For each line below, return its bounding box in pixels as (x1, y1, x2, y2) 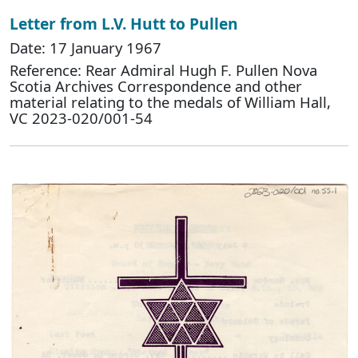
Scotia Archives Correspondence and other (10, 75, 302, 96)
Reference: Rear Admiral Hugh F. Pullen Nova (10, 59, 317, 80)
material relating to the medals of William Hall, (10, 91, 331, 112)
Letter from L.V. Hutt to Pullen (10, 12, 238, 34)
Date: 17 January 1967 (10, 37, 161, 58)
